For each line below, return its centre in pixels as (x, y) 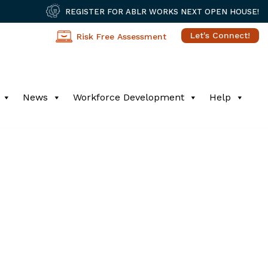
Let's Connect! (220, 35)
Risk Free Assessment (121, 36)
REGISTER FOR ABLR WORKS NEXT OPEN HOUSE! (162, 12)
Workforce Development (129, 98)
